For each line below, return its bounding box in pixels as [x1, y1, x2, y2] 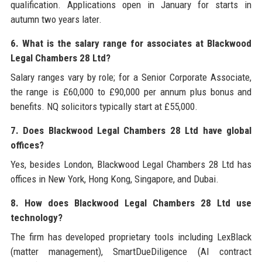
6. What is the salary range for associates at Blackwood [10, 37, 252, 49]
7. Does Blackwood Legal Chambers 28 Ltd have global [10, 124, 252, 136]
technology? [10, 211, 63, 223]
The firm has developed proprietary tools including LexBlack [10, 230, 252, 243]
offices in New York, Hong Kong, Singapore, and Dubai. [10, 173, 219, 185]
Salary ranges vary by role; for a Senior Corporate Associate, [10, 71, 252, 83]
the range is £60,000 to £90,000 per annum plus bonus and [10, 85, 252, 98]
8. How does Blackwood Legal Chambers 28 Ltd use [10, 196, 252, 209]
